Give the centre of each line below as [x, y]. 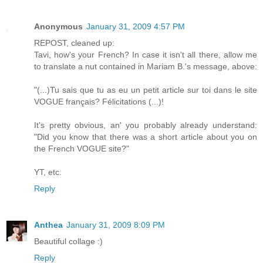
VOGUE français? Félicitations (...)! [99, 101]
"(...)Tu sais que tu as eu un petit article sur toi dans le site [146, 90]
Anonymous [58, 26]
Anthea [48, 225]
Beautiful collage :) [68, 241]
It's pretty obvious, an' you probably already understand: [146, 125]
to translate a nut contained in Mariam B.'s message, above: [146, 66]
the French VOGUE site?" [82, 148]
